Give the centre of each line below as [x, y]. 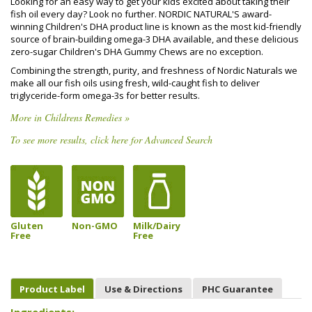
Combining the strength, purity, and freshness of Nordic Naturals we [154, 70]
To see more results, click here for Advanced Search [111, 140]
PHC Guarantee [237, 289]
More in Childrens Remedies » [70, 117]
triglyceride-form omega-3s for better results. [105, 95]
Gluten [27, 225]
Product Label [52, 289]
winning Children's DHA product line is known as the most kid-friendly [156, 26]
